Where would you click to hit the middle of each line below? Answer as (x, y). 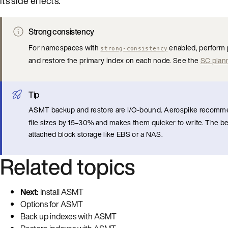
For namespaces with (65, 47)
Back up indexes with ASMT (68, 216)
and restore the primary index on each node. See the (115, 60)
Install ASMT (62, 192)
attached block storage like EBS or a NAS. (96, 134)
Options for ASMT (52, 204)
